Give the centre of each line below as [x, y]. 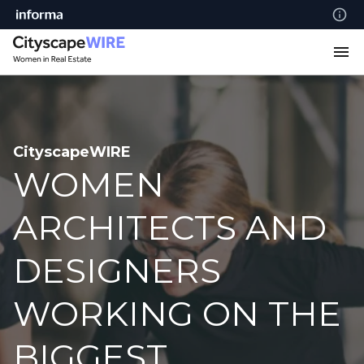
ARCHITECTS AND [170, 227]
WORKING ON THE [177, 314]
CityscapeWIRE [72, 152]
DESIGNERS [117, 271]
